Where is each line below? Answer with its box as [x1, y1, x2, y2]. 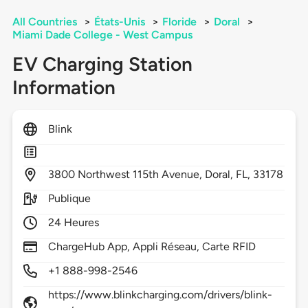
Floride [162, 15, 197, 29]
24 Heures [47, 216, 100, 230]
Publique [47, 192, 91, 206]
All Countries [12, 15, 77, 29]
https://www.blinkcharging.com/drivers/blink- [47, 288, 273, 302]
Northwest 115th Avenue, [77, 168, 206, 181]
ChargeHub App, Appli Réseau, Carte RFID [47, 240, 256, 254]
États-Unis [93, 15, 145, 29]
